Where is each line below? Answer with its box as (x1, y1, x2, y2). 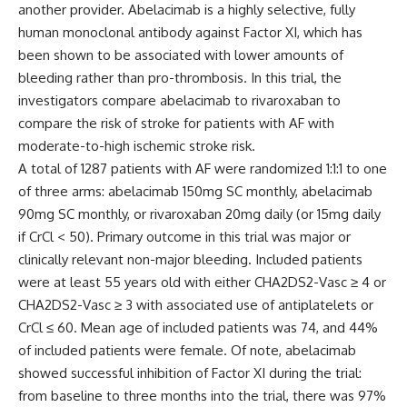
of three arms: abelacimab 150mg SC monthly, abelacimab (18, 183, 372, 200)
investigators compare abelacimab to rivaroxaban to (18, 92, 341, 109)
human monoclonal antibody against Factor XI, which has (18, 24, 362, 41)
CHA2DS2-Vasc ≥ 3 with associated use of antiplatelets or (18, 296, 373, 313)
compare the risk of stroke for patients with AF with (18, 114, 334, 132)
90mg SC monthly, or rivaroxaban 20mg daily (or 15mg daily (18, 205, 381, 223)
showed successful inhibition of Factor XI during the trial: (18, 364, 362, 382)
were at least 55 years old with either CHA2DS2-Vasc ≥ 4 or (18, 273, 386, 291)
